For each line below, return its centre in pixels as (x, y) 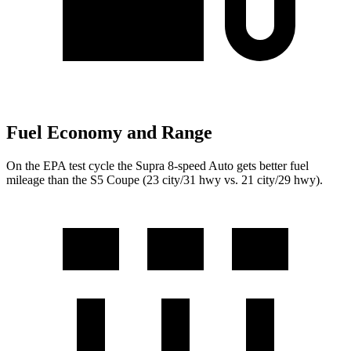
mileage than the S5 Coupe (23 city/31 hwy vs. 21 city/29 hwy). (165, 179)
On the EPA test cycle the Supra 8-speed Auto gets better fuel (157, 165)
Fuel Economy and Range (109, 133)
